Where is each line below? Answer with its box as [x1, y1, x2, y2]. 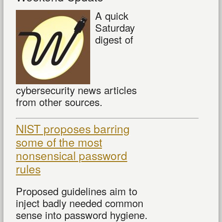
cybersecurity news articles [15, 83, 137, 98]
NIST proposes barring [15, 120, 130, 137]
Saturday [95, 20, 135, 35]
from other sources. [15, 95, 103, 110]
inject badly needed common [15, 196, 143, 211]
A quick [95, 8, 128, 23]
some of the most [15, 134, 102, 150]
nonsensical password [15, 147, 127, 164]
